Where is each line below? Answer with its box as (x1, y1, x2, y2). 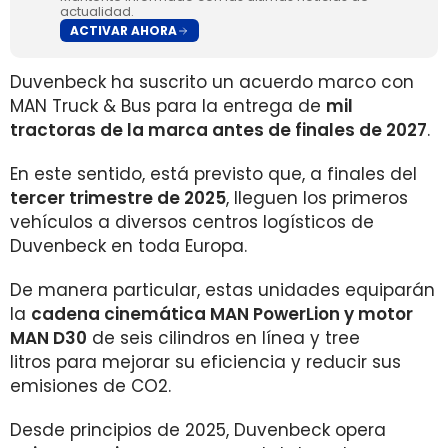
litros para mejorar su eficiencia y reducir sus (10, 350, 401, 374)
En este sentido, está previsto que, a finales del (10, 162, 417, 186)
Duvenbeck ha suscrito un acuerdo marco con (10, 70, 414, 94)
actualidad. (60, 2, 134, 21)
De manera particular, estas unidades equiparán (10, 278, 435, 302)
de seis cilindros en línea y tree (87, 326, 360, 350)
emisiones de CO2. (10, 374, 171, 398)
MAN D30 (10, 326, 87, 350)
